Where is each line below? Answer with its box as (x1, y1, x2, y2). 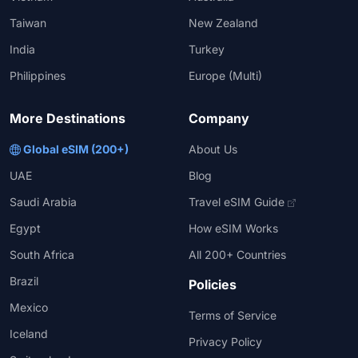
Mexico (10, 300, 48, 314)
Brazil (10, 273, 38, 288)
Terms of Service (189, 308, 276, 322)
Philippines (10, 68, 66, 82)
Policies (189, 276, 237, 292)
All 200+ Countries (189, 247, 286, 261)
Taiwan (10, 15, 46, 30)
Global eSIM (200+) (21, 141, 129, 156)
